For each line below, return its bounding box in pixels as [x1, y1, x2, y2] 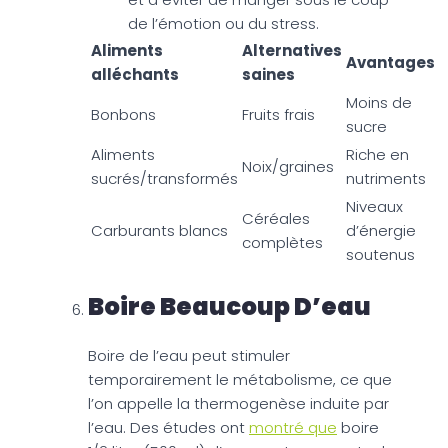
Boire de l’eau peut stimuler [88, 344, 290, 366]
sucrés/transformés [91, 167, 238, 189]
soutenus [346, 243, 415, 265]
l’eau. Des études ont [88, 416, 249, 438]
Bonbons [91, 103, 156, 125]
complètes [242, 231, 323, 253]
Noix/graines [242, 155, 334, 177]
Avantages [346, 51, 435, 73]
